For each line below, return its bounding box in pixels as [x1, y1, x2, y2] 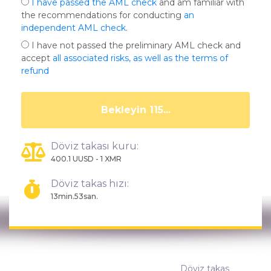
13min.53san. [51, 192, 98, 201]
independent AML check [21, 22, 126, 33]
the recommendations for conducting [21, 10, 184, 21]
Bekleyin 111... [101, 104, 170, 116]
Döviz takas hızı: [51, 178, 129, 189]
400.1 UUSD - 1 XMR [51, 154, 122, 163]
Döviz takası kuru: [51, 140, 139, 152]
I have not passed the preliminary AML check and [29, 40, 241, 51]
